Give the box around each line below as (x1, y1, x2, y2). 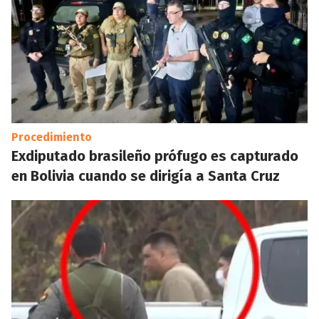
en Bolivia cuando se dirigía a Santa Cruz (11, 167, 280, 184)
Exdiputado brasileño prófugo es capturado (11, 147, 298, 164)
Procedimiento (11, 130, 92, 144)
